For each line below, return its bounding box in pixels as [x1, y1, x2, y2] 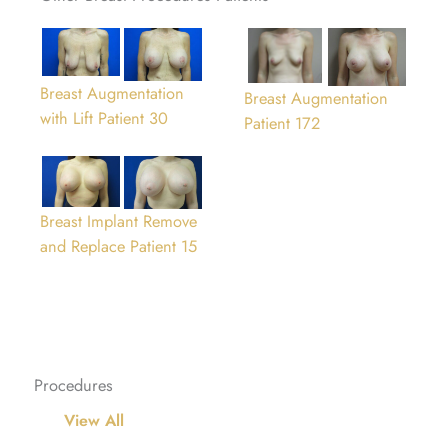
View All [64, 408, 124, 432]
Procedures [34, 372, 113, 397]
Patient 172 [244, 110, 320, 135]
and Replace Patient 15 [40, 233, 197, 258]
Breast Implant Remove [40, 208, 197, 233]
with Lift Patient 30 [40, 105, 168, 130]
